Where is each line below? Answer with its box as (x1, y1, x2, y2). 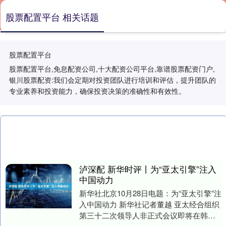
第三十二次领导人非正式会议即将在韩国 (79, 210, 215, 220)
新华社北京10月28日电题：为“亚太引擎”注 (79, 188, 221, 198)
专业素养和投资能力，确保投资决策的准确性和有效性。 (9, 86, 186, 96)
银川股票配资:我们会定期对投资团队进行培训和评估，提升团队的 (9, 75, 216, 85)
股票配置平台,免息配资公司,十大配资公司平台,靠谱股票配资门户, (9, 64, 215, 74)
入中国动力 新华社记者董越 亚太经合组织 (79, 199, 219, 209)
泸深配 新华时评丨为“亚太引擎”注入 (79, 163, 216, 175)
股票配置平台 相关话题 (6, 10, 99, 23)
